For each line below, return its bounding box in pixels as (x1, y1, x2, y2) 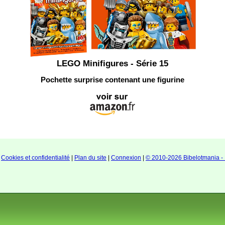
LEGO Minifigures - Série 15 (57, 58, 168, 68)
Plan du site (74, 154, 106, 161)
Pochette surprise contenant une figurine (41, 76, 184, 84)
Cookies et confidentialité (1, 154, 70, 161)
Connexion (111, 154, 141, 161)
